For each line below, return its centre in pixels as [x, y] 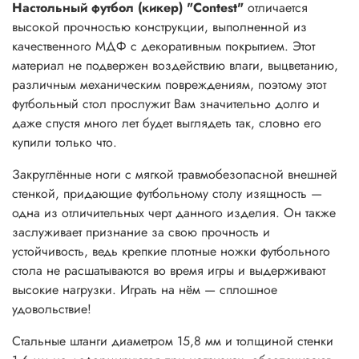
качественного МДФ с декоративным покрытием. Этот [163, 46]
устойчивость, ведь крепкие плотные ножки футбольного [171, 252]
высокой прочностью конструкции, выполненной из [159, 27]
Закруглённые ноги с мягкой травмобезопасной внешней [175, 175]
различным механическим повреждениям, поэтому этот [169, 85]
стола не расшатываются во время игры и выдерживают [169, 271]
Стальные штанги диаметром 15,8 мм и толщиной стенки [173, 341]
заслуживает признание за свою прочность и [141, 232]
